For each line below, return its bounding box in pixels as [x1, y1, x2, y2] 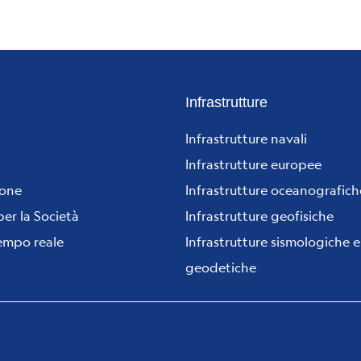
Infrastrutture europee [185, 155, 322, 172]
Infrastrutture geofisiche [185, 206, 334, 224]
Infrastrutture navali [185, 129, 307, 147]
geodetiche [185, 258, 256, 276]
